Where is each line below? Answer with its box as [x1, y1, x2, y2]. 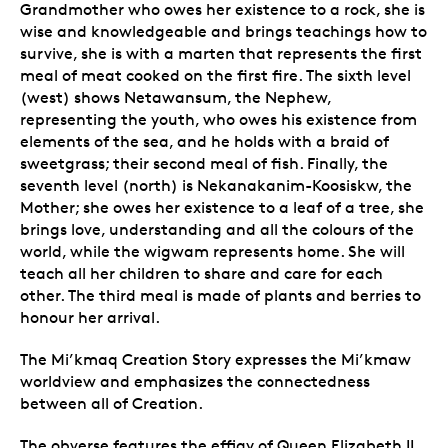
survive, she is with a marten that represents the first [20, 43, 422, 63]
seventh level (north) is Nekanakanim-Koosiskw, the [20, 175, 412, 195]
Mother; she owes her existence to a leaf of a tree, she [20, 197, 424, 217]
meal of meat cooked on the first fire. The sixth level [20, 65, 411, 85]
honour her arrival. [20, 307, 160, 327]
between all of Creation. [20, 393, 203, 413]
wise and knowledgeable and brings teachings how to [20, 21, 427, 41]
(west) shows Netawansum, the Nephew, [20, 87, 331, 107]
